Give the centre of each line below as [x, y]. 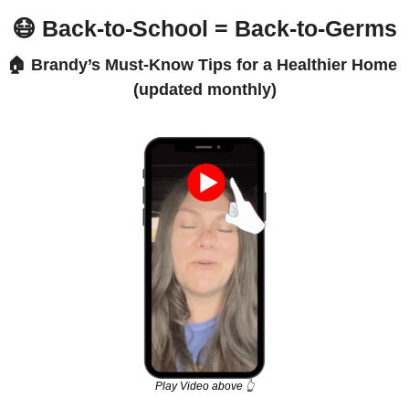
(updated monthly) [204, 89]
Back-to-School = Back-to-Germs [216, 28]
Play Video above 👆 [204, 387]
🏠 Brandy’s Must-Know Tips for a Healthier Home [202, 64]
